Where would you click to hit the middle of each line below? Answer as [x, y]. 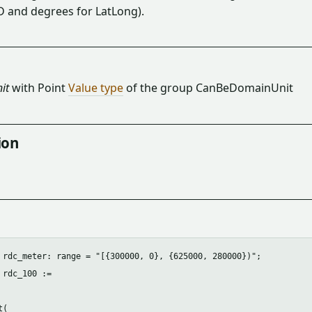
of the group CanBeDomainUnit [208, 88]
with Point [39, 88]
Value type [96, 88]
